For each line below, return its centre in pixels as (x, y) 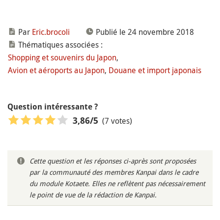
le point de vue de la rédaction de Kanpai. (93, 195)
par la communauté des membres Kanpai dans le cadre (114, 172)
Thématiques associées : (60, 45)
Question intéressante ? (53, 107)
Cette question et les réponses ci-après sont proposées (113, 161)
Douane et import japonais (155, 70)
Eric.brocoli (51, 32)
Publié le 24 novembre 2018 (145, 32)
